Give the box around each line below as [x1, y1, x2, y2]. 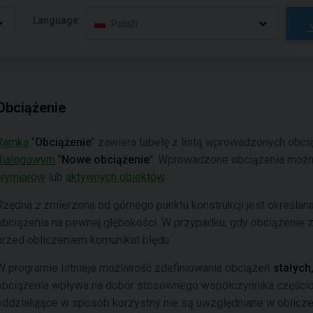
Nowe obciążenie [61, 153, 150, 166]
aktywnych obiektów [66, 170, 164, 184]
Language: [33, 14, 82, 26]
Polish [111, 17, 138, 29]
